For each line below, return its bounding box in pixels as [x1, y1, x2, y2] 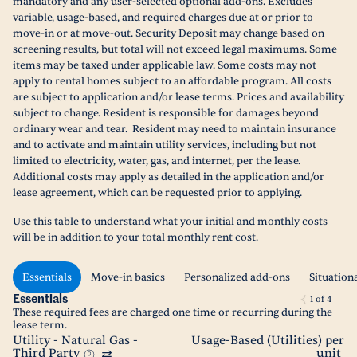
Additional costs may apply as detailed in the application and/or [13, 171, 324, 183]
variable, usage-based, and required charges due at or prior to [13, 11, 313, 24]
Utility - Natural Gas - [13, 333, 138, 348]
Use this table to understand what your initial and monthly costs [13, 215, 328, 228]
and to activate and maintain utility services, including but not [13, 139, 316, 151]
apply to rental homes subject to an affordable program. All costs [13, 75, 331, 88]
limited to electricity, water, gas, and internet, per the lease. [13, 155, 300, 167]
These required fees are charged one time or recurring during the [13, 306, 332, 319]
